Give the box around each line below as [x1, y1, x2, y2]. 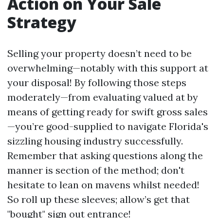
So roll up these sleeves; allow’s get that [7, 193, 190, 205]
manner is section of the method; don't [7, 164, 184, 176]
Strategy [7, 12, 76, 33]
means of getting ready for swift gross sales [7, 106, 208, 118]
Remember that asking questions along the [7, 149, 203, 162]
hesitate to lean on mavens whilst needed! [7, 179, 200, 191]
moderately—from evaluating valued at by [7, 91, 198, 103]
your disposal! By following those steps [7, 76, 186, 89]
